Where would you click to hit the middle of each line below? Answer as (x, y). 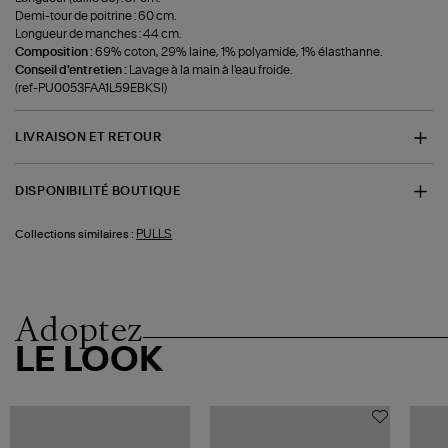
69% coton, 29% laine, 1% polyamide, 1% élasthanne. (239, 51)
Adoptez (79, 328)
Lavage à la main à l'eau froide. (211, 69)
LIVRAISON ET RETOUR (88, 137)
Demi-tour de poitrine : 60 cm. (96, 15)
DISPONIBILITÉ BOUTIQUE (98, 190)
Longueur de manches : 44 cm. (98, 33)
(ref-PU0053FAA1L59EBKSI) (91, 87)
